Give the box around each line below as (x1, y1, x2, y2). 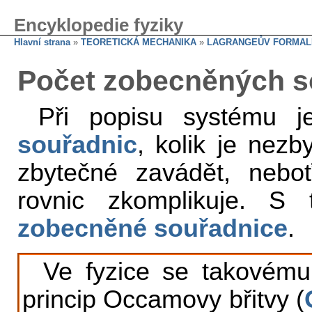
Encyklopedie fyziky (14, 15, 183, 36)
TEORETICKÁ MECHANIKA (81, 37, 196, 47)
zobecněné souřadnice (17, 214, 288, 242)
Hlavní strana (14, 37, 70, 47)
